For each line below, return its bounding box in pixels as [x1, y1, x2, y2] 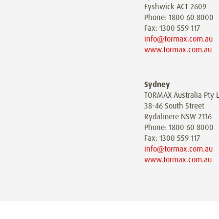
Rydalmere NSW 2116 [144, 111, 212, 122]
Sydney [144, 79, 170, 89]
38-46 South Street [144, 100, 204, 111]
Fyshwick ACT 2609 [144, 1, 206, 12]
